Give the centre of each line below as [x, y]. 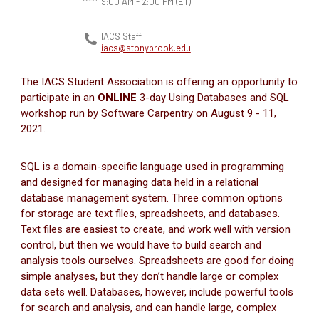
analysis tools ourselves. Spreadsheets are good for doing [157, 260]
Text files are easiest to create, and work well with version [156, 229]
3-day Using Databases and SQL [213, 97]
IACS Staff [121, 36]
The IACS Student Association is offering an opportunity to [159, 82]
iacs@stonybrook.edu [146, 47]
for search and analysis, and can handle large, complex [148, 307]
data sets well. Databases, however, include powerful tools [157, 292]
